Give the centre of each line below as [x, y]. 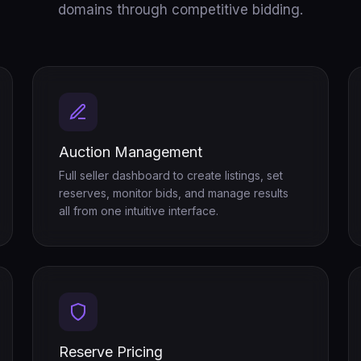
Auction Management [131, 152]
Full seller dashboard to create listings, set [171, 175]
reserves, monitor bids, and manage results [174, 193]
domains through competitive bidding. [180, 10]
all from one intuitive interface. [139, 211]
